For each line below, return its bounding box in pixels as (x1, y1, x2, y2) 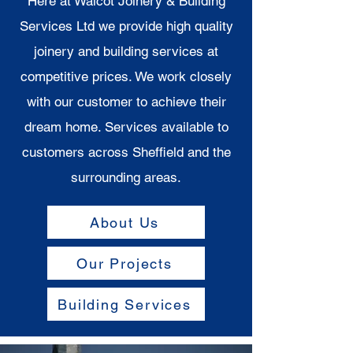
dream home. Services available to (24, 119, 229, 135)
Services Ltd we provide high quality (19, 18, 233, 34)
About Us (89, 214, 160, 231)
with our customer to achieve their (26, 94, 226, 110)
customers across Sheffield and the (21, 144, 231, 160)
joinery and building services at (34, 43, 218, 59)
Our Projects (76, 255, 173, 272)
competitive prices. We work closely (20, 69, 232, 84)
